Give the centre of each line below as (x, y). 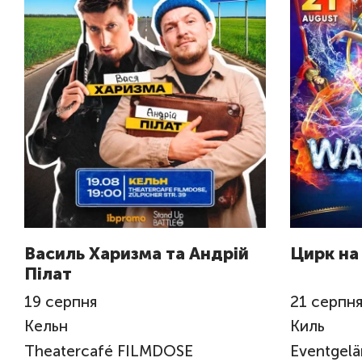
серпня (71, 301)
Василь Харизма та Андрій (137, 253)
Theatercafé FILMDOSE (109, 351)
